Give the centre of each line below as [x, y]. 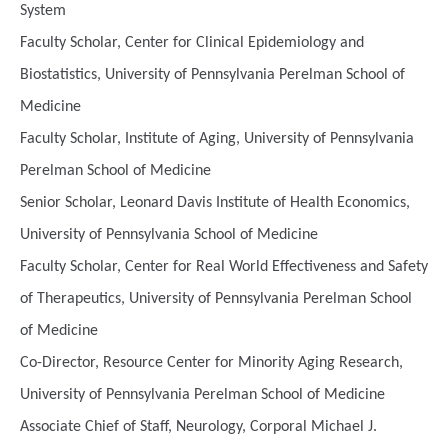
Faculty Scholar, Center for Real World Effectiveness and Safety [224, 267]
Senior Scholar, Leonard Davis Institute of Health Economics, [215, 203]
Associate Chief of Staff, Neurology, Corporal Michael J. [198, 427]
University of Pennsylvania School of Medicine [169, 235]
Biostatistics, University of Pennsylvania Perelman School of [212, 75]
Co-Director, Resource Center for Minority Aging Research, [211, 363]
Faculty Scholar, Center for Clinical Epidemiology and [192, 43]
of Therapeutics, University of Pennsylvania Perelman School [216, 299]
